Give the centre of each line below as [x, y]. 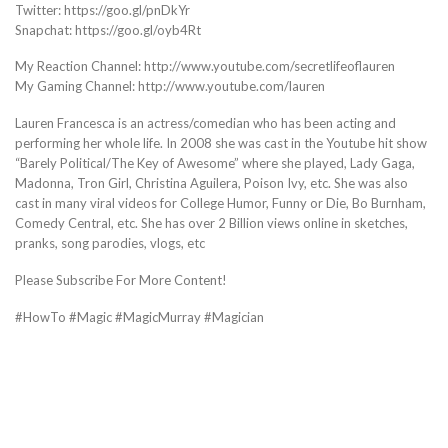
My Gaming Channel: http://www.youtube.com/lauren [170, 86]
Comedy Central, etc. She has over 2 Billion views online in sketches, [211, 223]
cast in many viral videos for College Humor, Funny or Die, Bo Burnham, [220, 203]
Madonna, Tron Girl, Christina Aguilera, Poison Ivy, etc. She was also [211, 183]
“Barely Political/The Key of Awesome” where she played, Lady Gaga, [215, 163]
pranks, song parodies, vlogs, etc [110, 243]
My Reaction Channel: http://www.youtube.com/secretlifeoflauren [205, 66]
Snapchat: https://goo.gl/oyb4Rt [108, 29]
